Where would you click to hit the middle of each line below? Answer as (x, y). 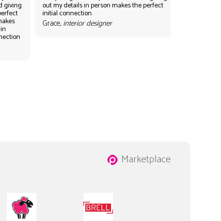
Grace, (53, 23)
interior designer (87, 23)
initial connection (67, 13)
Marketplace (146, 159)
